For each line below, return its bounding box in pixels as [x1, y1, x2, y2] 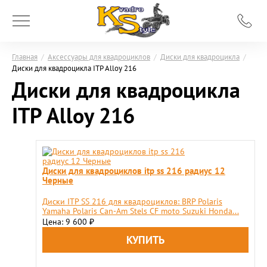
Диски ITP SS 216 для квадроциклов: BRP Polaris [42, 196, 222, 207]
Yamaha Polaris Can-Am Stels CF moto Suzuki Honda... [42, 206, 239, 216]
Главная [12, 52, 38, 61]
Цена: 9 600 [42, 216, 89, 227]
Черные [42, 174, 73, 186]
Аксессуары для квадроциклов [48, 52, 150, 61]
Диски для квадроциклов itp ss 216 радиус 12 [42, 164, 225, 176]
